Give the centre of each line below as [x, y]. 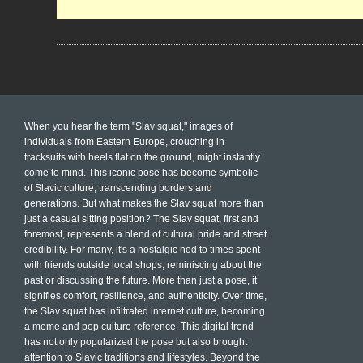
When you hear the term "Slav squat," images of [128, 126]
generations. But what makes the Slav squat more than [144, 203]
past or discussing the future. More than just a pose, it [141, 280]
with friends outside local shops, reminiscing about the [143, 265]
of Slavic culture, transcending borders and [118, 188]
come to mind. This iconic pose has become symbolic [141, 173]
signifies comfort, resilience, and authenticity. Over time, [145, 296]
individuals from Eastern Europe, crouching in [124, 142]
